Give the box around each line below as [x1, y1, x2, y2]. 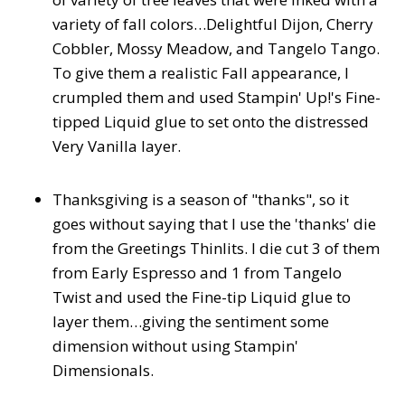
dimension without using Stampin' [52, 335, 298, 357]
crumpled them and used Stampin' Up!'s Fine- [52, 87, 381, 108]
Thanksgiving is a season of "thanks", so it [52, 189, 349, 211]
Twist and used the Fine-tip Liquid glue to [52, 287, 351, 308]
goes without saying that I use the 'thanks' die [52, 213, 376, 235]
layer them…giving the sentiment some [52, 311, 329, 333]
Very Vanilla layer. [52, 136, 181, 157]
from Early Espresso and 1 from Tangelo [52, 262, 342, 284]
